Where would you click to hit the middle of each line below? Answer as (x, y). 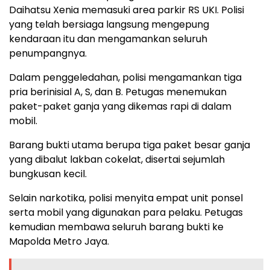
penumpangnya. (48, 53)
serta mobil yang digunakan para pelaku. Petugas (126, 212)
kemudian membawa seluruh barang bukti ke (116, 227)
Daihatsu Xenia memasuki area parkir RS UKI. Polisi (127, 10)
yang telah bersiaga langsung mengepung (109, 24)
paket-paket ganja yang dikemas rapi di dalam (120, 106)
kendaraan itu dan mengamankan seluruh (108, 39)
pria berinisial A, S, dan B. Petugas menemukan (118, 92)
